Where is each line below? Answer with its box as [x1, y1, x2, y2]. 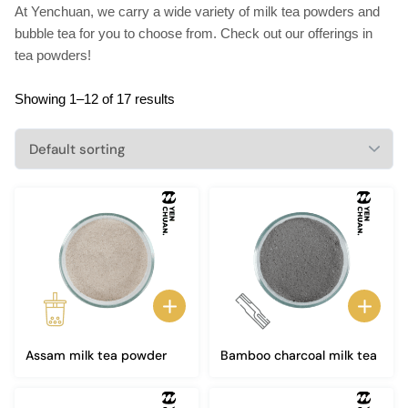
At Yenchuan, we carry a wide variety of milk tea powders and [15, 4, 380, 19]
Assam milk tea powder [25, 347, 167, 363]
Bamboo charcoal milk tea [220, 347, 377, 363]
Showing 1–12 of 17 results [15, 91, 175, 107]
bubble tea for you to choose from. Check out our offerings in [15, 25, 372, 41]
